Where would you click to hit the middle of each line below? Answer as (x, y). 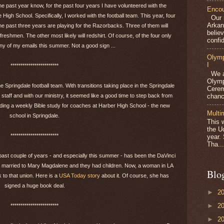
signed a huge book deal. (34, 185)
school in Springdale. (34, 115)
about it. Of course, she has (134, 175)
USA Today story (79, 175)
